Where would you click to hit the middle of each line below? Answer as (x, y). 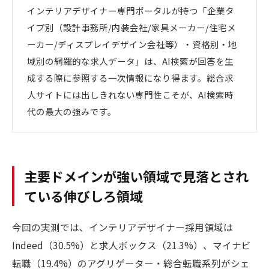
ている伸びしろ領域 (83, 196)
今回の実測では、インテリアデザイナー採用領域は (122, 227)
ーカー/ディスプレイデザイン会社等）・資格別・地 (132, 44)
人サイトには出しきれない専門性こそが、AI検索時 (130, 95)
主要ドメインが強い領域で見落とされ (136, 176)
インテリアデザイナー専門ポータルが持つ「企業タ (131, 11)
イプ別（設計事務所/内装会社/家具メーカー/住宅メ (131, 27)
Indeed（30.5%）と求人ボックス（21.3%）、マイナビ (131, 245)
